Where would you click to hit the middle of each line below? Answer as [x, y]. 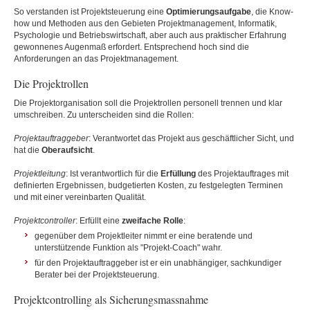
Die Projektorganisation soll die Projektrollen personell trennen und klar [148, 103]
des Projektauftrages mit [242, 174]
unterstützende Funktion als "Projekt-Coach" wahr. [128, 248]
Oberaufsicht [67, 150]
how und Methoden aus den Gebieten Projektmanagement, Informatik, [145, 24]
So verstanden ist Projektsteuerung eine [90, 12]
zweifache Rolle [153, 221]
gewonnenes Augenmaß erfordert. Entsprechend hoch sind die [131, 47]
